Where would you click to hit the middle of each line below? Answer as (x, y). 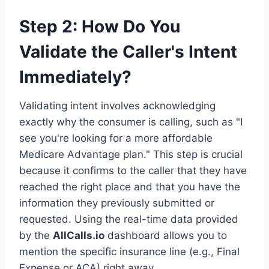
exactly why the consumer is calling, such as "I (131, 122)
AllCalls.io (79, 236)
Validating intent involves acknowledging (117, 106)
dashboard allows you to (166, 236)
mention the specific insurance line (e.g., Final (129, 252)
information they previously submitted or (117, 203)
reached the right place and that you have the (130, 187)
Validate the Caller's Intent (128, 52)
